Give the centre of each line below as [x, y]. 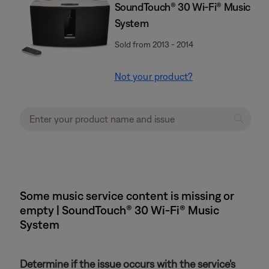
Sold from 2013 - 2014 [154, 44]
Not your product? [154, 76]
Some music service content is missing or [127, 195]
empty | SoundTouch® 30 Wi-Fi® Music [119, 210]
